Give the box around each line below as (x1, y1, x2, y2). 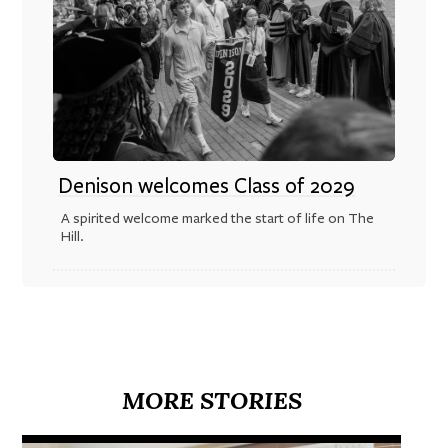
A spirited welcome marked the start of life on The (60, 209, 374, 227)
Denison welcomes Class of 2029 (58, 172, 356, 199)
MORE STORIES (121, 384, 302, 416)
